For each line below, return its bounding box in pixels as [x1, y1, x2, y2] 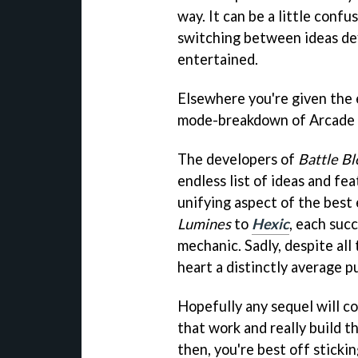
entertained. [177, 50, 258, 68]
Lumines [177, 214, 231, 233]
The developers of [177, 149, 298, 168]
